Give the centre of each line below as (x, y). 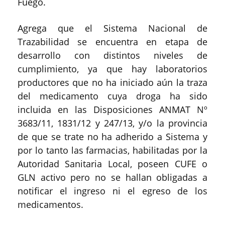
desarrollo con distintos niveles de (113, 55)
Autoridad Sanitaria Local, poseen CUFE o (113, 163)
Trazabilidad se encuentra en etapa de (113, 41)
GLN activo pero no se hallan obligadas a (113, 177)
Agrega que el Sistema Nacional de (113, 28)
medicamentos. (50, 204)
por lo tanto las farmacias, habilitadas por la (113, 150)
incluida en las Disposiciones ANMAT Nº (113, 109)
